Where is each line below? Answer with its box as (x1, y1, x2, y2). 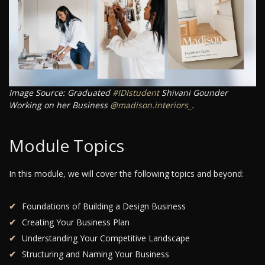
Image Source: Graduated (9, 87, 112, 99)
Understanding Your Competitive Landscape (22, 232, 190, 244)
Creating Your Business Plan (22, 216, 130, 228)
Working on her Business (9, 99, 110, 111)
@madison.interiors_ (110, 99, 192, 111)
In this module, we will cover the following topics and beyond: (9, 168, 244, 180)
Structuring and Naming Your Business (22, 248, 169, 260)
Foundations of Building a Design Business (22, 201, 186, 212)
